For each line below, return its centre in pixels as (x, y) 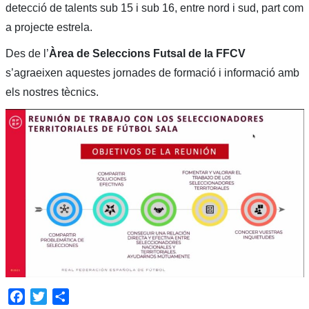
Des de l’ (27, 53)
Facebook (49, 297)
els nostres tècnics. (52, 92)
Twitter (63, 297)
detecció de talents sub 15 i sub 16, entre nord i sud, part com (154, 8)
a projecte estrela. (49, 27)
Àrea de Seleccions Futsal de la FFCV (147, 53)
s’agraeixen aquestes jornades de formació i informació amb (152, 72)
